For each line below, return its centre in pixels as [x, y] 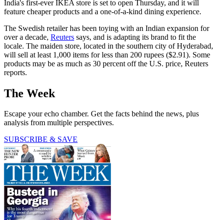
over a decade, [27, 37]
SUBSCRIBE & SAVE [41, 139]
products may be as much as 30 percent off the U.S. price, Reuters [106, 63]
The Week [29, 93]
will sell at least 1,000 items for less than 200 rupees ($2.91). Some [107, 55]
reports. [15, 72]
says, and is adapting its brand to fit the [135, 37]
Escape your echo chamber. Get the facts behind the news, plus [101, 114]
